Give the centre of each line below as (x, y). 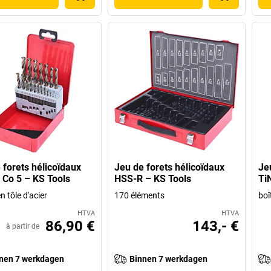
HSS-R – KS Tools (153, 179)
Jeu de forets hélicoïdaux (170, 168)
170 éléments (140, 196)
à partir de (23, 227)
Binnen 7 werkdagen (169, 259)
